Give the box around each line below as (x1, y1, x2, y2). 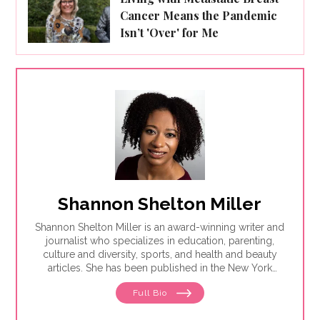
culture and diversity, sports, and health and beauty (42, 248, 277, 260)
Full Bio (132, 287, 170, 298)
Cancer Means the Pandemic (120, 7, 278, 23)
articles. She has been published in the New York (47, 261, 272, 274)
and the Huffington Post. (105, 289, 215, 301)
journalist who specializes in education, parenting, (45, 234, 274, 246)
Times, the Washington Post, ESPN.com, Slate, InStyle (37, 275, 282, 287)
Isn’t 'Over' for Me (120, 24, 219, 40)
